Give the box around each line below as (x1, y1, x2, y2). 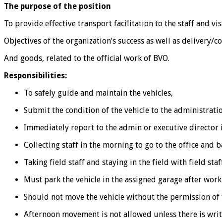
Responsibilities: (4, 70, 67, 80)
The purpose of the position (4, 1, 111, 11)
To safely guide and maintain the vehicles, (24, 88, 173, 98)
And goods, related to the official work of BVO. (4, 53, 169, 63)
